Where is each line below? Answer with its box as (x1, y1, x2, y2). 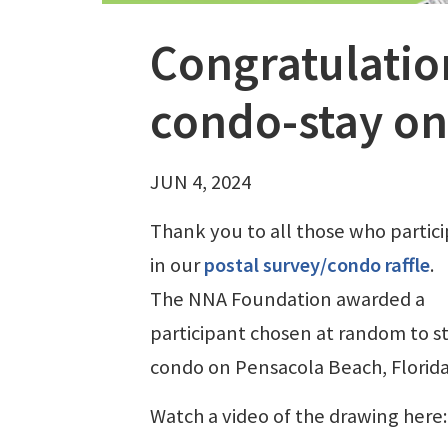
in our (150, 251, 204, 278)
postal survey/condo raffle (204, 251, 430, 278)
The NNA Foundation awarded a (150, 285, 425, 312)
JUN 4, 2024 (150, 168, 251, 195)
